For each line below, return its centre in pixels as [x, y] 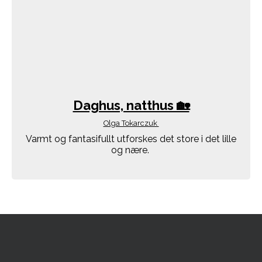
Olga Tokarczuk [131, 123]
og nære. [131, 150]
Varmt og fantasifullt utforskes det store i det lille [131, 139]
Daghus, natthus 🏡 [131, 105]
